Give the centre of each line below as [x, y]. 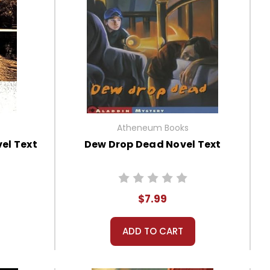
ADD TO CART [152, 231]
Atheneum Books [152, 128]
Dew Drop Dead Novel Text [152, 145]
